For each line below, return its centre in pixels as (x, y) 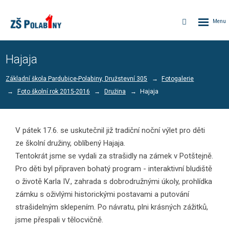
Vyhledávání (206, 21)
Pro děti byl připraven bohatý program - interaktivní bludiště (114, 169)
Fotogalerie (178, 78)
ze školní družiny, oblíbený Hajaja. (70, 143)
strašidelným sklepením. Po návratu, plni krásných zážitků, (112, 207)
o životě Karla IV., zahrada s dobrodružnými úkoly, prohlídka (114, 182)
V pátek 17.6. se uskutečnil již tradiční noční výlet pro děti (110, 131)
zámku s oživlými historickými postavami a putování (102, 194)
